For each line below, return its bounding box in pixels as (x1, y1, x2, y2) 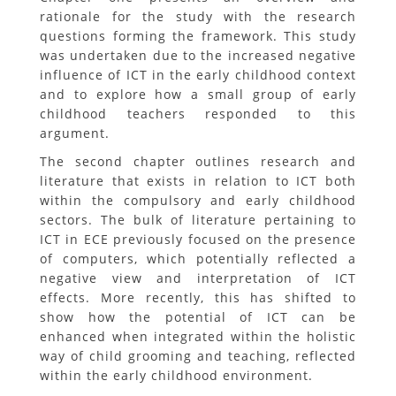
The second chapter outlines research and (40, 153, 356, 170)
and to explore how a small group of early (40, 86, 356, 103)
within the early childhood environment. (40, 367, 313, 384)
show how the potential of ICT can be (40, 308, 356, 325)
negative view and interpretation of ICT (40, 270, 356, 286)
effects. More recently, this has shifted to (40, 289, 356, 306)
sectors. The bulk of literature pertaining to (40, 211, 356, 228)
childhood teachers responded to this (40, 105, 356, 122)
